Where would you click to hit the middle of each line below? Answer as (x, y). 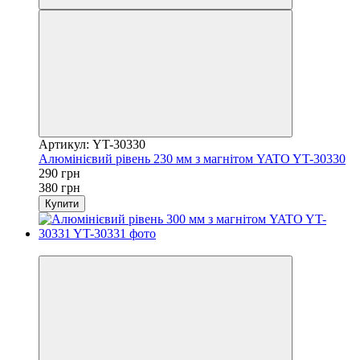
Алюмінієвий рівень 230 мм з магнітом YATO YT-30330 (192, 158)
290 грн (59, 173)
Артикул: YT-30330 (92, 144)
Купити (62, 203)
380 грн (59, 187)
